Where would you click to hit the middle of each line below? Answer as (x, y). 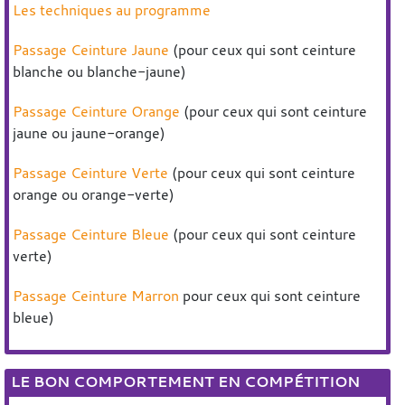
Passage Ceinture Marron (96, 296)
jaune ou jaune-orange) (89, 133)
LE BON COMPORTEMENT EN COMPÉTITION (186, 381)
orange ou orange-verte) (94, 194)
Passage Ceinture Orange (97, 111)
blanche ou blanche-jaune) (100, 71)
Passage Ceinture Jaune (91, 50)
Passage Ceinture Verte (91, 173)
